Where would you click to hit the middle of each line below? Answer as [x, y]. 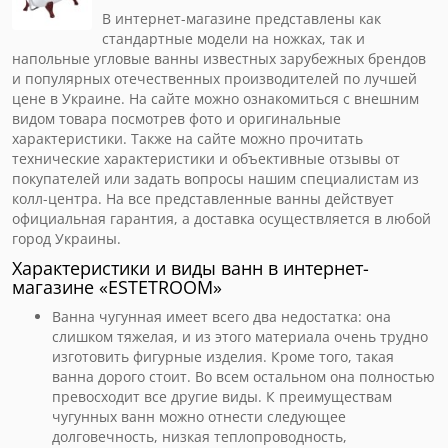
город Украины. [68, 238]
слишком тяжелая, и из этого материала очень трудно [240, 336]
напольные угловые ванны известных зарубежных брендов [219, 58]
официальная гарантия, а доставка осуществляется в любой [221, 218]
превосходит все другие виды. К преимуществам [222, 396]
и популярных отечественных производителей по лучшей [214, 78]
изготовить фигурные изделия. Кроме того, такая [223, 356]
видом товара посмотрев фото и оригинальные [176, 118]
